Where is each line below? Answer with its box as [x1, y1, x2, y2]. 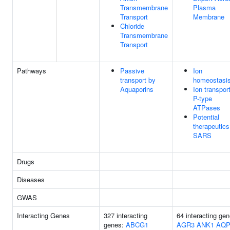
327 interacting [104, 210, 147, 220]
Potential [193, 112, 219, 122]
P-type [193, 93, 212, 103]
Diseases [17, 175, 45, 184]
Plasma [193, 3, 216, 12]
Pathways [17, 66, 46, 75]
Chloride [120, 21, 144, 31]
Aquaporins [120, 84, 154, 94]
